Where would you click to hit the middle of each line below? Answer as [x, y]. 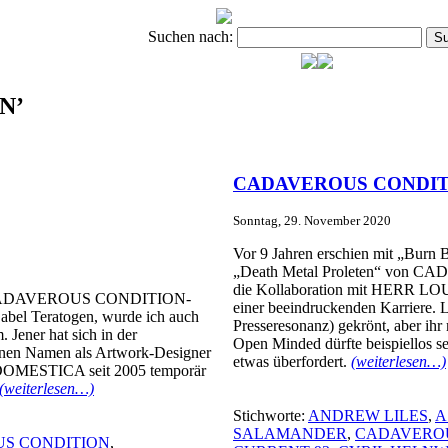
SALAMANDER [290, 433]
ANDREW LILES [368, 415]
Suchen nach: [190, 36]
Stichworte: [270, 415]
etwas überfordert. [292, 362]
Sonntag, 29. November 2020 [312, 221]
